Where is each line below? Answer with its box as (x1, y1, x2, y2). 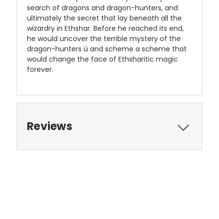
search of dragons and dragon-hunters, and (27, 3, 178, 13)
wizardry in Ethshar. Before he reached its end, (27, 23, 184, 33)
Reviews (27, 119, 72, 134)
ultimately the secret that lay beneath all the (27, 13, 182, 23)
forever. (27, 65, 53, 74)
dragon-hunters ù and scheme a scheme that (27, 44, 187, 54)
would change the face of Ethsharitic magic (27, 54, 178, 64)
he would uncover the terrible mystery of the (27, 34, 181, 44)
